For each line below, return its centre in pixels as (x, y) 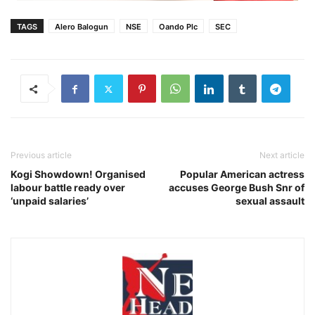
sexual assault (270, 201)
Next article (282, 155)
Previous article (41, 155)
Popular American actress (242, 174)
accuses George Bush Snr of (237, 188)
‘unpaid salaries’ (50, 201)
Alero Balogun (82, 27)
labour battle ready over (68, 188)
